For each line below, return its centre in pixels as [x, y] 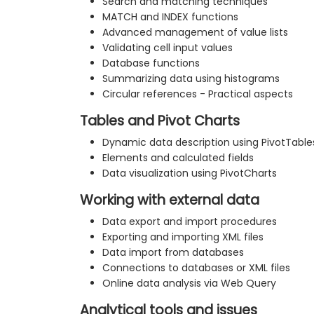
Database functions [151, 63]
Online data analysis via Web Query [189, 284]
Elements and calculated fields [178, 158]
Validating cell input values [168, 48]
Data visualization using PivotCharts [190, 173]
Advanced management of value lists [195, 33]
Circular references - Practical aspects [198, 94]
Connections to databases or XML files [196, 268]
